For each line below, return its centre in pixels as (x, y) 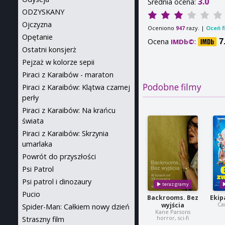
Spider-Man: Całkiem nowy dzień (76, 207)
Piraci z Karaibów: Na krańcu (69, 110)
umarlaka (37, 144)
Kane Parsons (173, 212)
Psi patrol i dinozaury (57, 182)
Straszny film (43, 219)
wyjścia (173, 205)
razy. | (196, 28)
